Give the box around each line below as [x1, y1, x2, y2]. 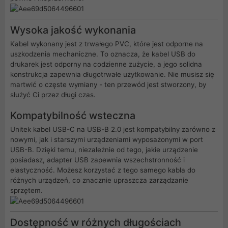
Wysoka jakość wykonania [10, 24, 136, 37]
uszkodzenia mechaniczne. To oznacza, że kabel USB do [10, 50, 195, 59]
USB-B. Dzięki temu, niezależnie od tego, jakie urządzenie [10, 146, 198, 154]
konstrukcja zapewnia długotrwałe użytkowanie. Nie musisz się [10, 70, 214, 79]
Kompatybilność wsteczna [10, 109, 135, 122]
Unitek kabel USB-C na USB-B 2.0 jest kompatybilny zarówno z [10, 125, 215, 134]
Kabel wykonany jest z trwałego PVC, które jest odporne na [10, 40, 203, 48]
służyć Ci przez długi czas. [10, 91, 96, 99]
